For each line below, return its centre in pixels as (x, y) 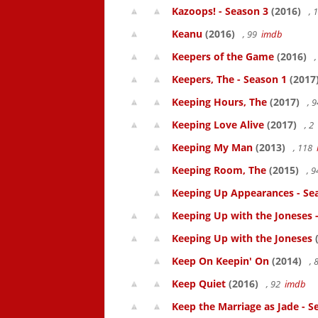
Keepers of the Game (223, 56)
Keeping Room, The (219, 170)
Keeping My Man (212, 147)
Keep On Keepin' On (220, 261)
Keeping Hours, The (219, 102)
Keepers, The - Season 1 (229, 79)
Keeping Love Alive (218, 125)
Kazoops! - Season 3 (220, 11)
